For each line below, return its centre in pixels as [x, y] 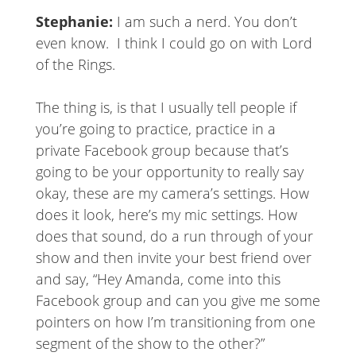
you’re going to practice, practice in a [155, 129]
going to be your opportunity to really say [169, 172]
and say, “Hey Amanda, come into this [158, 279]
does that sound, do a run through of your [174, 236]
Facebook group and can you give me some [178, 301]
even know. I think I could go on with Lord [174, 43]
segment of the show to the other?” [150, 344]
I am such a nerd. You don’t [207, 22]
